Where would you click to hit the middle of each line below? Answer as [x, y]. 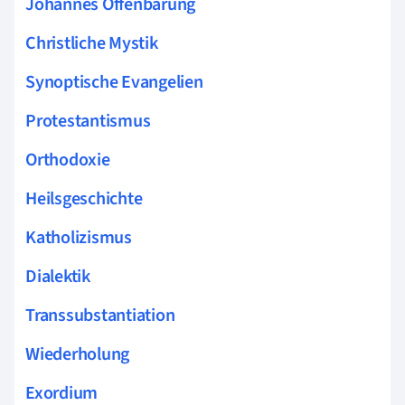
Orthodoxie [68, 160]
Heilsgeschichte [84, 198]
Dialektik [58, 276]
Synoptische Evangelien [114, 82]
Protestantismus [88, 121]
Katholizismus [79, 237]
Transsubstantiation [100, 315]
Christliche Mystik [92, 43]
